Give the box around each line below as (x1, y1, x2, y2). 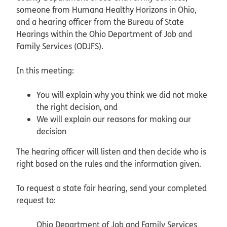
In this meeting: (16, 64, 74, 76)
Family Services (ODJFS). (16, 40, 103, 52)
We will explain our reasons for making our (36, 113, 191, 125)
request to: (16, 194, 56, 206)
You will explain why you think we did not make (36, 89, 207, 100)
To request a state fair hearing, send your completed (16, 182, 207, 194)
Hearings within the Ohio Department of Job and (16, 28, 192, 40)
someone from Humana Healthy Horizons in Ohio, (16, 4, 197, 15)
